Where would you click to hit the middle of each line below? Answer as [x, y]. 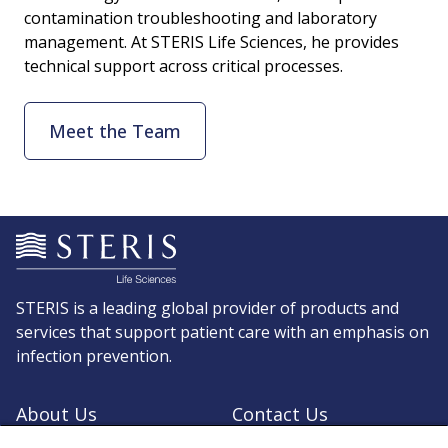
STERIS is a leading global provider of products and [207, 307]
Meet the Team [115, 130]
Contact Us [280, 413]
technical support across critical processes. [183, 66]
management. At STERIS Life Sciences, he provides [211, 42]
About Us [56, 413]
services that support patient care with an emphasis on [222, 331]
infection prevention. [94, 355]
